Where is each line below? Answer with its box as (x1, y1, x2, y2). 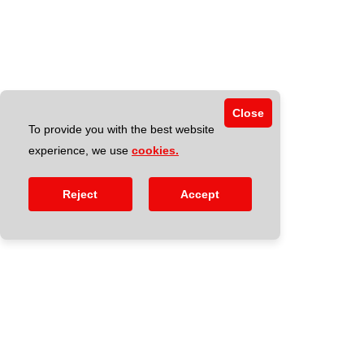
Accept (180, 188, 220, 201)
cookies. (132, 144, 179, 157)
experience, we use (28, 144, 132, 157)
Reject (63, 188, 98, 201)
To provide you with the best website (28, 123, 214, 136)
